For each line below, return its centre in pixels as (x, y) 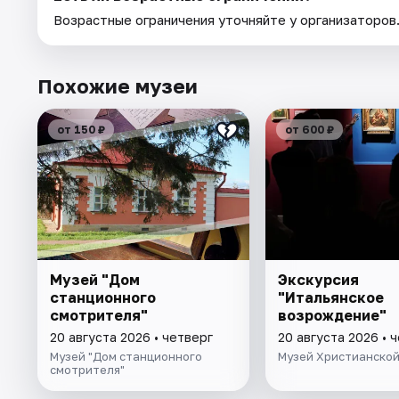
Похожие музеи (118, 86)
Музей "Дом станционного (126, 357)
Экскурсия (318, 280)
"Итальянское (330, 298)
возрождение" (332, 316)
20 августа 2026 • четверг (131, 338)
